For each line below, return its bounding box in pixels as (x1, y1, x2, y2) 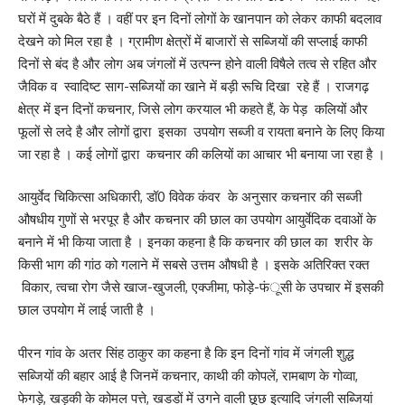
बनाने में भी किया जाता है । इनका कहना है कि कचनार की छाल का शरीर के (18, 233, 372, 251)
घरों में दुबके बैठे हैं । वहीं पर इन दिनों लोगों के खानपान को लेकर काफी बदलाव (18, 9, 381, 27)
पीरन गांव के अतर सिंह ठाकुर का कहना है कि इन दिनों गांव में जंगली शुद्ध (18, 344, 353, 362)
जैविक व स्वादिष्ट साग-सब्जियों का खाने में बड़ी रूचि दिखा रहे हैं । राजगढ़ (18, 77, 369, 95)
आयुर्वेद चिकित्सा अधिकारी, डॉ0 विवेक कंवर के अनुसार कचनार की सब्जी (18, 188, 362, 206)
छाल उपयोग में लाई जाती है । (18, 301, 155, 319)
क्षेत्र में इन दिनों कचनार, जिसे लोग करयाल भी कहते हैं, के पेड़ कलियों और (18, 99, 368, 118)
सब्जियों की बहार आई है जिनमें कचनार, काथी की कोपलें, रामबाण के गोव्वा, (18, 366, 358, 384)
